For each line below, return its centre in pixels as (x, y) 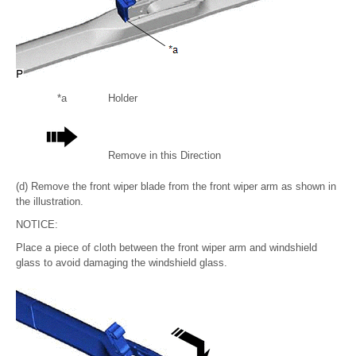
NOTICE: (37, 224)
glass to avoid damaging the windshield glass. (122, 262)
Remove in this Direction (164, 155)
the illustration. (50, 201)
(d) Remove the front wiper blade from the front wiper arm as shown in (176, 186)
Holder (123, 98)
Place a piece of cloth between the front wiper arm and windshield (166, 247)
